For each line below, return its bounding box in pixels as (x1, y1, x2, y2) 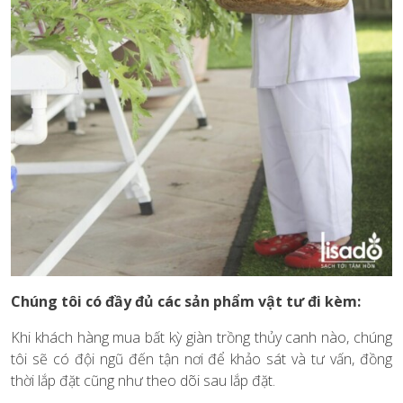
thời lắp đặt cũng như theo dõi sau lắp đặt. (11, 371, 275, 391)
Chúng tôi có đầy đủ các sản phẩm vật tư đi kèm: (11, 291, 361, 312)
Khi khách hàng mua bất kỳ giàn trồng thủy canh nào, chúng (11, 327, 392, 348)
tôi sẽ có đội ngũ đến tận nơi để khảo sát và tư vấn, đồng (11, 349, 392, 370)
